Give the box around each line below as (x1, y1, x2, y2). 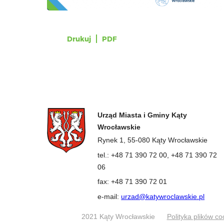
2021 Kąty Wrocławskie (81, 212, 155, 220)
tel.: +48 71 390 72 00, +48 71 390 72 (97, 150, 217, 159)
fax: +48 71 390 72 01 (97, 177, 167, 186)
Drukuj (67, 34, 91, 43)
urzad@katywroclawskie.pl (121, 192, 205, 201)
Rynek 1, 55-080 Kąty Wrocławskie (97, 136, 208, 144)
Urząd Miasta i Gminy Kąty (97, 111, 187, 119)
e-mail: (97, 192, 121, 201)
